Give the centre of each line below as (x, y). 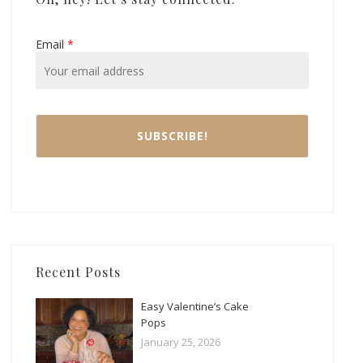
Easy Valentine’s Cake (195, 307)
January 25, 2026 (181, 342)
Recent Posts (79, 272)
